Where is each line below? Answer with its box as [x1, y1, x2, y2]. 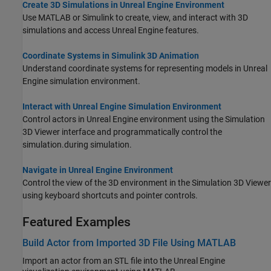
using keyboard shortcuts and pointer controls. [22, 190, 198, 200]
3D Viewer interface [22, 126, 97, 137]
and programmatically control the [97, 126, 222, 137]
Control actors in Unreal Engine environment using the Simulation [22, 114, 265, 124]
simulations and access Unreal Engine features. [22, 25, 199, 35]
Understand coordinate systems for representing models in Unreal [22, 63, 267, 73]
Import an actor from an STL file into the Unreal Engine [22, 256, 225, 266]
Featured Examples [22, 214, 131, 229]
